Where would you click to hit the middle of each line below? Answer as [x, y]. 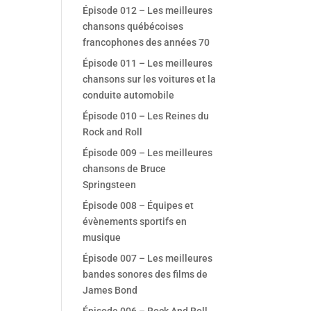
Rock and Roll [113, 132]
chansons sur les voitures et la [150, 79]
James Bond [110, 290]
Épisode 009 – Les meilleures [148, 153]
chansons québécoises [133, 26]
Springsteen [110, 185]
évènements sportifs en [135, 221]
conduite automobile [129, 95]
